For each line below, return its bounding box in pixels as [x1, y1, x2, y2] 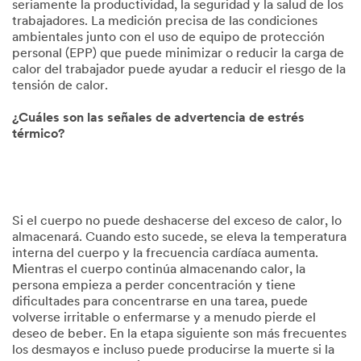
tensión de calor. [12, 80, 108, 93]
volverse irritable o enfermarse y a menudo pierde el [12, 312, 316, 325]
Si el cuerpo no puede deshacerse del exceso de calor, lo [12, 215, 342, 228]
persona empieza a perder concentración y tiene [12, 280, 296, 293]
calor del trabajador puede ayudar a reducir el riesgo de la [12, 64, 346, 77]
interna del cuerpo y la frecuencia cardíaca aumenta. [12, 247, 318, 260]
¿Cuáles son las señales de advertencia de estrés [12, 112, 305, 125]
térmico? [12, 128, 64, 141]
